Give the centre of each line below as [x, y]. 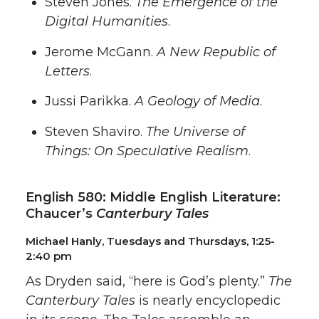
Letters [67, 71]
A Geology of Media [197, 101]
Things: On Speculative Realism [147, 151]
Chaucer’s [61, 214]
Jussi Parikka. [90, 101]
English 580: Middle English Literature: [153, 197]
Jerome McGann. [101, 52]
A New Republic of [216, 52]
